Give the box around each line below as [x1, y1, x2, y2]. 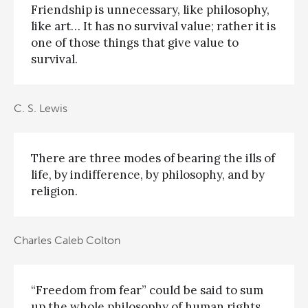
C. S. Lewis [14, 102, 67, 115]
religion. [31, 183, 78, 199]
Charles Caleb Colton [14, 234, 120, 247]
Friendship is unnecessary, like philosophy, [31, 1, 269, 17]
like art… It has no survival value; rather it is [31, 18, 276, 34]
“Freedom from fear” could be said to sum [31, 282, 263, 298]
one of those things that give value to [31, 34, 239, 50]
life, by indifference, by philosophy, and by [31, 166, 265, 182]
